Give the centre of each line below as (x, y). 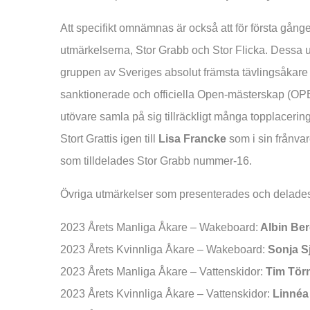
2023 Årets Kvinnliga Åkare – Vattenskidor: (165, 293)
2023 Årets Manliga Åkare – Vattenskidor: (162, 271)
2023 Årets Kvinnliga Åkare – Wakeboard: (163, 249)
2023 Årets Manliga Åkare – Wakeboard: (159, 227)
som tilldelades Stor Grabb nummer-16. (156, 161)
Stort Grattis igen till (109, 138)
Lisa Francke (192, 138)
